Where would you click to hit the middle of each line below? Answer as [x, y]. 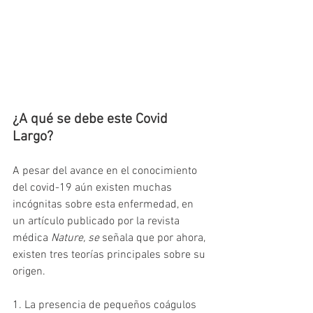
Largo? [33, 137]
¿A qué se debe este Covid [92, 120]
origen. [30, 272]
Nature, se [75, 239]
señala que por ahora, [154, 239]
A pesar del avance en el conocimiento [106, 172]
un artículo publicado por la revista [97, 222]
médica [32, 239]
